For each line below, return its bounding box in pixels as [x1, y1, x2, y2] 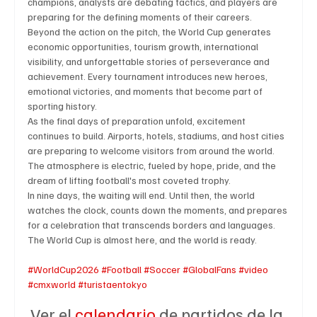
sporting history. [28, 100, 97, 113]
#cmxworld [28, 278, 76, 291]
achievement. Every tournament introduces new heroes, [28, 70, 270, 83]
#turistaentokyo [78, 278, 147, 291]
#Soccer [144, 263, 180, 276]
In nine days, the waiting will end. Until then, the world [28, 189, 257, 202]
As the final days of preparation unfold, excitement [28, 115, 248, 127]
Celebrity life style [42, 105, 126, 120]
